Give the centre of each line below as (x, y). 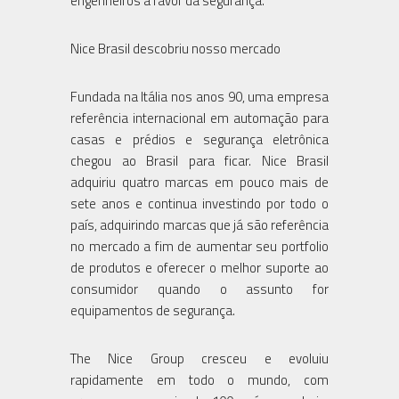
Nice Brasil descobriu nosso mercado (175, 48)
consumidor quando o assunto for (199, 289)
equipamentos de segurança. (153, 310)
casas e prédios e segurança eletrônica (199, 139)
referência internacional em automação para (199, 118)
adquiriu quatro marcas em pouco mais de (199, 182)
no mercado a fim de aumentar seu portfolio (199, 246)
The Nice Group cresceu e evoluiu (199, 358)
